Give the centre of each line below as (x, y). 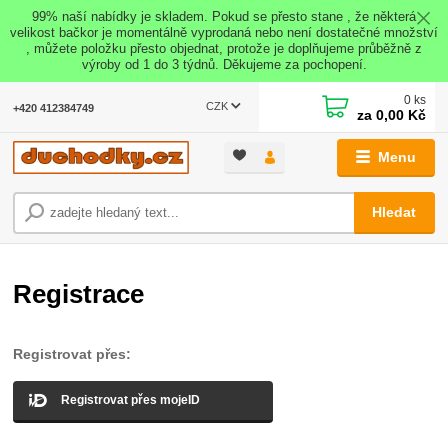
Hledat (394, 211)
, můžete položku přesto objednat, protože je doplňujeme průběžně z (224, 48)
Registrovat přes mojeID (131, 400)
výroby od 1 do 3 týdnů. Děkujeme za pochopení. (224, 64)
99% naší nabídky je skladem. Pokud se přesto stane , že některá (224, 16)
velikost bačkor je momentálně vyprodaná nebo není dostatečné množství (224, 32)
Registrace (79, 293)
